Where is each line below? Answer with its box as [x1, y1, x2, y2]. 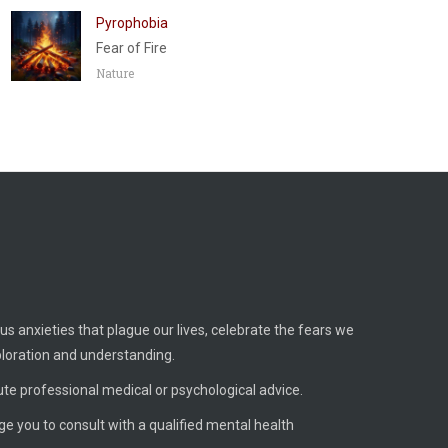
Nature [96, 65, 134, 81]
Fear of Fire [96, 40, 167, 56]
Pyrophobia [96, 15, 168, 31]
